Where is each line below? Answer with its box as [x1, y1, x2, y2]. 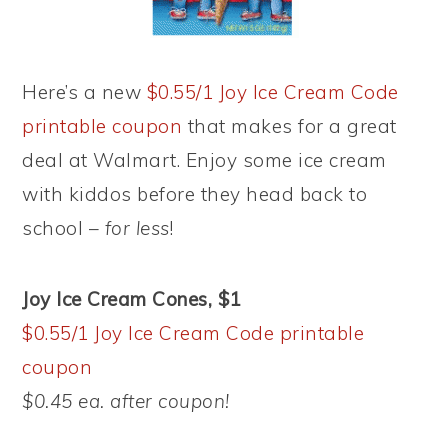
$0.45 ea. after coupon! [22, 389, 230, 413]
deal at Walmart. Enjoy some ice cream [22, 148, 387, 172]
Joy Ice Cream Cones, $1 [22, 287, 241, 311]
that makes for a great [182, 114, 397, 138]
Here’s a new [22, 80, 147, 104]
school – [22, 216, 105, 240]
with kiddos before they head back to [22, 182, 368, 206]
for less [104, 216, 170, 240]
